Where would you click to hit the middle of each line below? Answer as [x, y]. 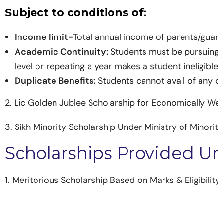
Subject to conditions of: [76, 13]
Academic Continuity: [61, 52]
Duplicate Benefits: [55, 81]
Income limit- [44, 37]
